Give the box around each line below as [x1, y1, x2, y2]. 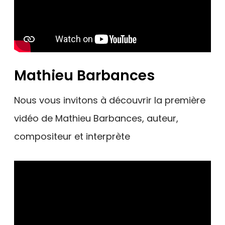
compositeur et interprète [14, 130, 130, 143]
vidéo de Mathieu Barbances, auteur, [14, 111, 178, 125]
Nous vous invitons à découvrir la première [14, 93, 205, 106]
